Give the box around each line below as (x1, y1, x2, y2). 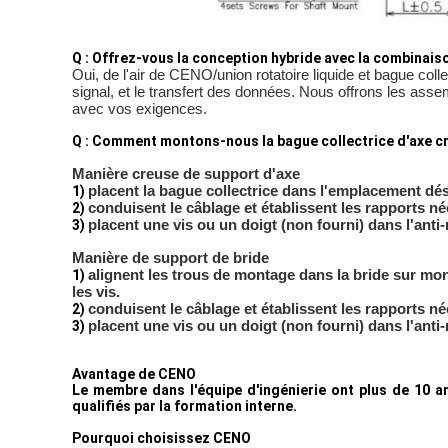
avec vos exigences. (72, 100, 207, 117)
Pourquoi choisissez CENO (72, 430, 251, 446)
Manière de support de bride (72, 249, 269, 266)
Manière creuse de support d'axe (72, 165, 300, 182)
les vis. (72, 283, 120, 300)
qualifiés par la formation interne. (72, 398, 297, 414)
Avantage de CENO (72, 366, 196, 382)
